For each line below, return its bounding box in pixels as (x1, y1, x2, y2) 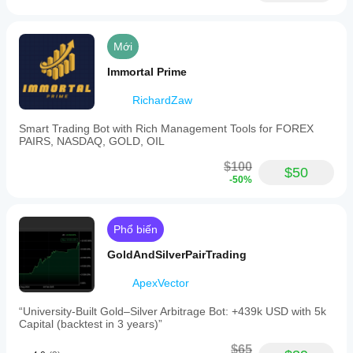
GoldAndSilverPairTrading (107, 248, 247, 261)
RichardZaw (132, 94, 192, 106)
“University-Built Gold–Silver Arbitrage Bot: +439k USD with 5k (19, 305, 326, 318)
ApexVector (132, 277, 189, 289)
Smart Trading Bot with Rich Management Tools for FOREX (19, 122, 314, 135)
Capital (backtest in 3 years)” (19, 318, 162, 330)
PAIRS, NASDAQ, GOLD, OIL (19, 135, 165, 147)
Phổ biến (113, 223, 158, 236)
